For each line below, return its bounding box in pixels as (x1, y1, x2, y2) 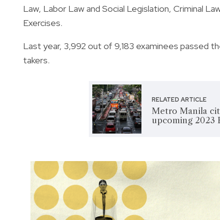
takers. (23, 54, 50, 66)
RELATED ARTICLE (152, 95, 207, 104)
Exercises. (23, 17, 64, 28)
